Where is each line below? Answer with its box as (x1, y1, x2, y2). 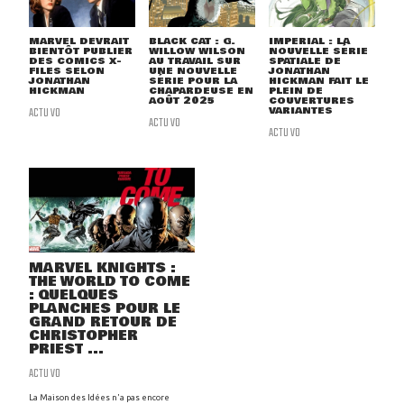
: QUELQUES (29, 285, 118, 307)
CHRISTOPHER (29, 326, 138, 347)
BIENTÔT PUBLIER (29, 43, 133, 60)
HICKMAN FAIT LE (268, 73, 369, 89)
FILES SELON (29, 63, 105, 79)
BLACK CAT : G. (148, 33, 235, 50)
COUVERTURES (268, 93, 354, 109)
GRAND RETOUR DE (29, 312, 177, 334)
